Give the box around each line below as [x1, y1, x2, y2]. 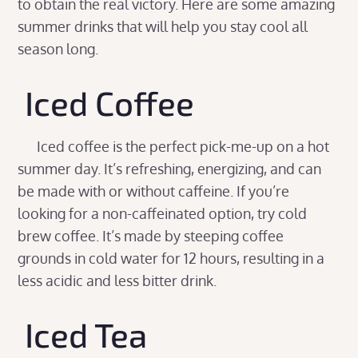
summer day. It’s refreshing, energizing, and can [18, 160, 322, 177]
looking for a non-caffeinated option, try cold [18, 205, 308, 222]
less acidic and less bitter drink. [18, 272, 221, 289]
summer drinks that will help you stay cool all [18, 18, 308, 35]
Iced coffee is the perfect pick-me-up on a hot [18, 137, 330, 155]
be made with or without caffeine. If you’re [18, 182, 290, 200]
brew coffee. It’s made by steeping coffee [18, 227, 284, 245]
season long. [18, 40, 102, 58]
